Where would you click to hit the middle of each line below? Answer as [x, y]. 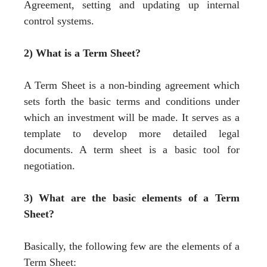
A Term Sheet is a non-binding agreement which [132, 85]
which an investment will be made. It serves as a [132, 117]
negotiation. [49, 165]
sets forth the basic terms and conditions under [132, 101]
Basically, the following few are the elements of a [132, 246]
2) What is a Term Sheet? [82, 53]
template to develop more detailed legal [132, 133]
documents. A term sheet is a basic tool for [132, 149]
